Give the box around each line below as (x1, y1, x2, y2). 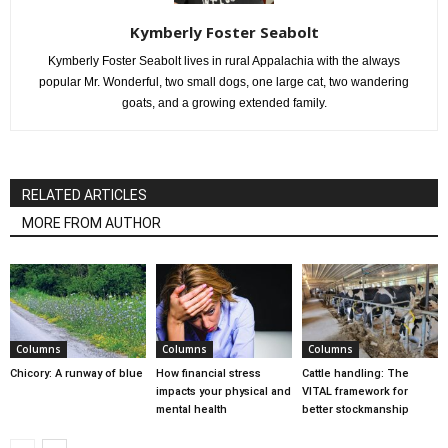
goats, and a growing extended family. (121, 96, 327, 110)
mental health (155, 402, 227, 416)
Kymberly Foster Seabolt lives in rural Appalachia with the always (48, 54, 400, 68)
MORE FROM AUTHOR (22, 215, 161, 231)
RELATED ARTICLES (22, 187, 147, 203)
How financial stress (155, 366, 261, 380)
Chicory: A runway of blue (10, 366, 143, 380)
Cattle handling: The (301, 366, 409, 380)
